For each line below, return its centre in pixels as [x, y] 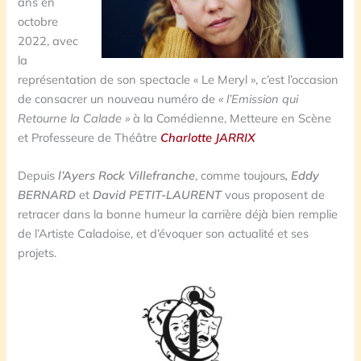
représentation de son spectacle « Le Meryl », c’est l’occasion [178, 79]
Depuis [38, 175]
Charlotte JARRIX [208, 137]
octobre [38, 21]
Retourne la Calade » [74, 118]
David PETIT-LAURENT [158, 194]
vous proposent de [274, 194]
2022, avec [48, 40]
